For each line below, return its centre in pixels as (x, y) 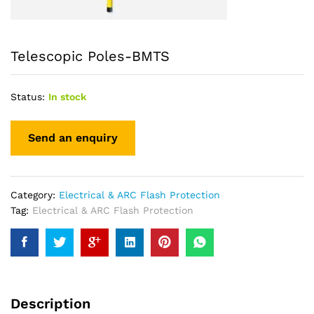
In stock (67, 97)
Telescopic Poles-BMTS (90, 56)
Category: (35, 194)
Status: (28, 97)
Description (50, 303)
